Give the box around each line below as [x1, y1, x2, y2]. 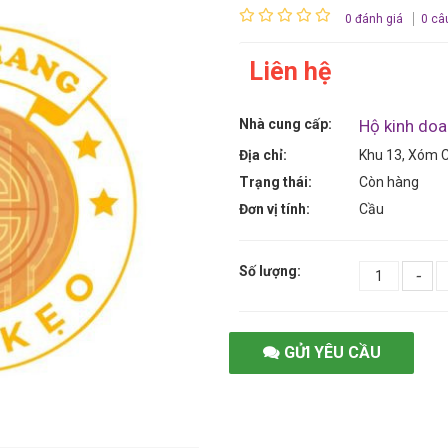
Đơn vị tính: [239, 201, 310, 217]
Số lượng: [239, 263, 301, 279]
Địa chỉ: [239, 147, 287, 163]
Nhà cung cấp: [239, 116, 332, 132]
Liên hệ [249, 57, 332, 86]
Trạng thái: [239, 174, 312, 190]
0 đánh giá [345, 11, 403, 26]
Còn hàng [359, 174, 419, 190]
